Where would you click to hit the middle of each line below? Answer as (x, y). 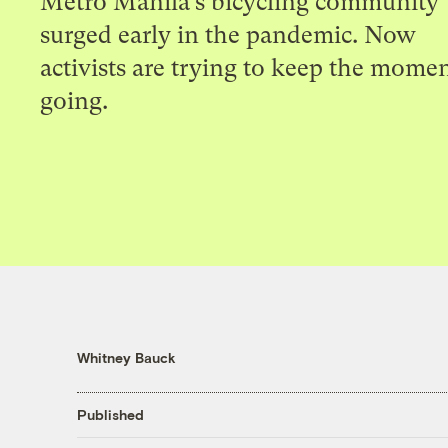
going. (74, 100)
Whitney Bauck (126, 357)
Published (110, 415)
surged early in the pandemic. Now (228, 34)
